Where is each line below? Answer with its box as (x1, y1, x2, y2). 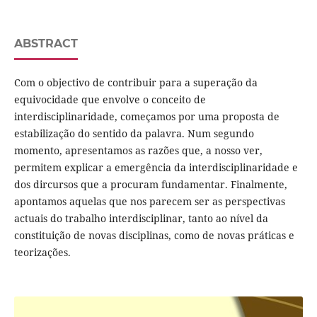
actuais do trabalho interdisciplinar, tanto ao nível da (13, 212, 268, 226)
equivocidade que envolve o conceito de (13, 93, 206, 107)
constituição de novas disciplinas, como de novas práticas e (13, 229, 294, 243)
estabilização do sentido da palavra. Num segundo (13, 127, 254, 141)
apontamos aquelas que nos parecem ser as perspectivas (13, 195, 285, 209)
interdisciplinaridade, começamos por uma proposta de (13, 110, 279, 124)
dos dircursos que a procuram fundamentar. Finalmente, (13, 178, 287, 192)
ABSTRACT (13, 37, 78, 51)
